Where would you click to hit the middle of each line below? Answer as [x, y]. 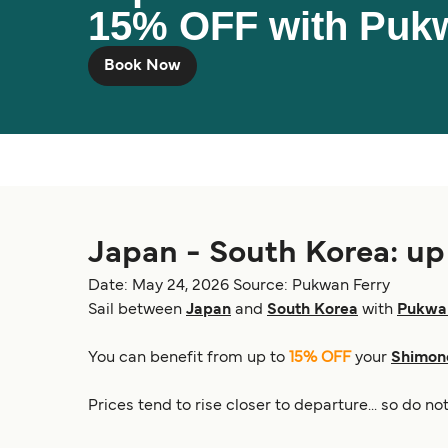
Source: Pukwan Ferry [311, 286]
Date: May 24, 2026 [158, 286]
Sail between [137, 310]
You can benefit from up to [188, 358]
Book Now [142, 66]
